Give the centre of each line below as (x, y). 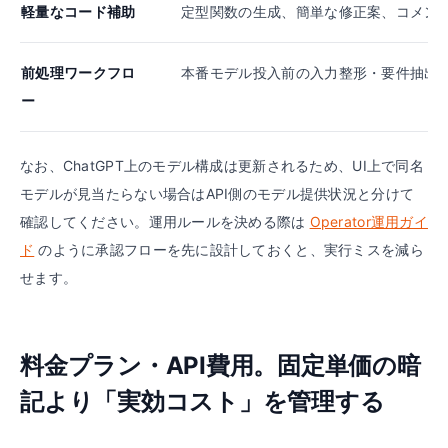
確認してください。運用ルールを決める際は (163, 221)
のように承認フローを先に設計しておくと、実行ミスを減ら (231, 249)
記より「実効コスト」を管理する (202, 401)
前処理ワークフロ (78, 72)
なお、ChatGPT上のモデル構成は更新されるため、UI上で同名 (222, 165)
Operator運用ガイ (368, 221)
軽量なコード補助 (78, 11)
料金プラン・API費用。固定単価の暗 (220, 365)
